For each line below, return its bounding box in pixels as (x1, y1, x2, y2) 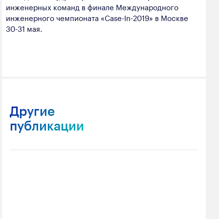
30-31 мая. (6, 22, 42, 34)
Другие (10, 103, 55, 118)
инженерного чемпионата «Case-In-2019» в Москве (6, 11, 188, 23)
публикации (10, 117, 84, 133)
